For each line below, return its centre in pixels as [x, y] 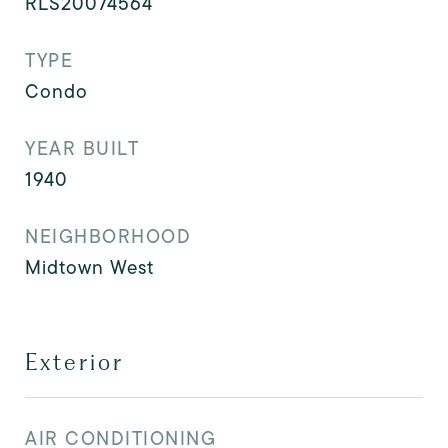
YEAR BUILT [82, 148]
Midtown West [89, 267]
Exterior [74, 361]
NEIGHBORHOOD [108, 236]
